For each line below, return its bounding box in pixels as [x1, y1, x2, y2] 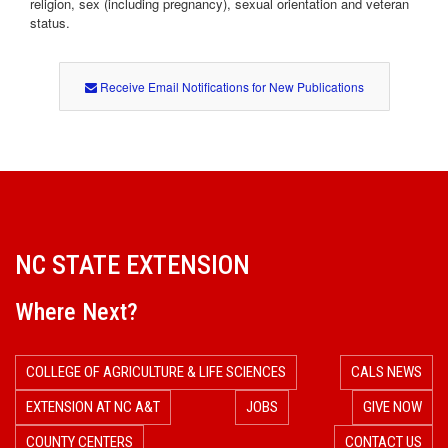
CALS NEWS [351, 363, 422, 382]
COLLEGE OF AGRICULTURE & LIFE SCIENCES [26, 363, 286, 382]
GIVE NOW [363, 398, 422, 417]
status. [30, 13, 70, 33]
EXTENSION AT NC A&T [26, 398, 160, 417]
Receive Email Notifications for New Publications [96, 78, 364, 96]
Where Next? [15, 298, 138, 327]
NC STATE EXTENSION [15, 250, 250, 281]
